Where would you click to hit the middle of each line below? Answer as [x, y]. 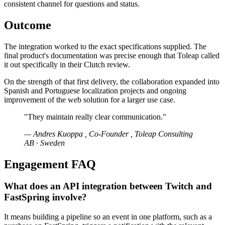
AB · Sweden [44, 143]
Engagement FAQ [50, 164]
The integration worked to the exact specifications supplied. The [105, 46]
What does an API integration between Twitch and [108, 186]
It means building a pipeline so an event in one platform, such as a [108, 217]
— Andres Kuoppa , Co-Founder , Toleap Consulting [108, 134]
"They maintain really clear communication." [95, 117]
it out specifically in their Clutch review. [67, 64]
